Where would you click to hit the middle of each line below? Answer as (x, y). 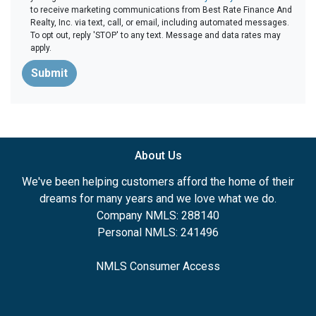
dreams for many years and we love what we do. (158, 199)
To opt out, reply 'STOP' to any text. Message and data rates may (156, 35)
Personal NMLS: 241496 (158, 232)
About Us (158, 156)
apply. (41, 48)
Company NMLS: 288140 (158, 215)
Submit (49, 73)
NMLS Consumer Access (158, 266)
